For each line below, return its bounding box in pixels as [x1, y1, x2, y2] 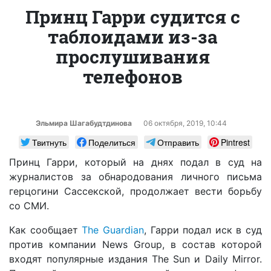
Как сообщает [9, 223, 82, 236]
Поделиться [88, 135, 135, 148]
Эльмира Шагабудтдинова [35, 118, 132, 128]
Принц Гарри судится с [25, 4, 240, 28]
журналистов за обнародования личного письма [9, 170, 262, 183]
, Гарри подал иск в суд [143, 223, 262, 236]
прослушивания [55, 44, 210, 68]
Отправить [157, 135, 199, 148]
